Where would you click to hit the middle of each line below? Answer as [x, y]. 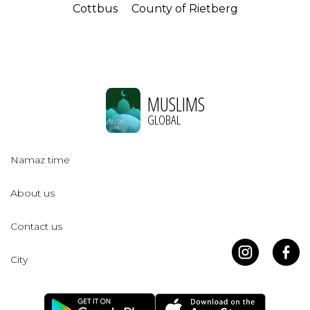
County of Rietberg [184, 9]
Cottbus [95, 9]
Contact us [36, 227]
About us [33, 193]
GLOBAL [164, 119]
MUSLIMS [176, 104]
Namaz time [40, 160]
